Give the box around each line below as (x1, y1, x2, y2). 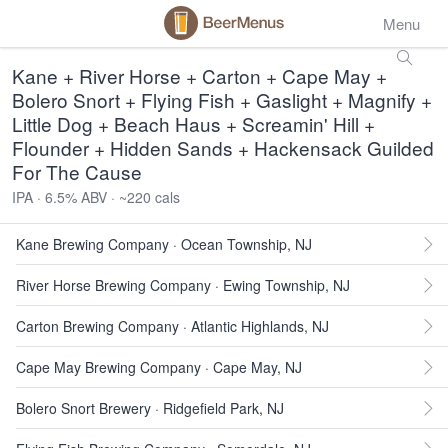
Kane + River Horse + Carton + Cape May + (12, 62, 387, 89)
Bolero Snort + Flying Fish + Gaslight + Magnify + (12, 86, 432, 113)
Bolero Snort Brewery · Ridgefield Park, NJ (16, 398, 284, 418)
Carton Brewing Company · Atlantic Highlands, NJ (16, 316, 329, 336)
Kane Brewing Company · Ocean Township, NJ (16, 234, 312, 254)
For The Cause (12, 158, 142, 185)
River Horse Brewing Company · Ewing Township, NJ (16, 275, 350, 295)
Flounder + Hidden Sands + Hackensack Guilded (12, 134, 434, 161)
